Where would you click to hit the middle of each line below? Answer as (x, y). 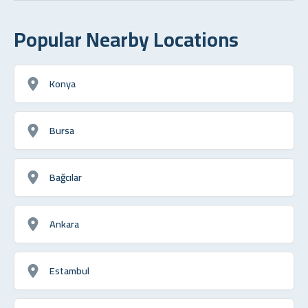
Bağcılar (66, 177)
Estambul (69, 270)
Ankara (64, 223)
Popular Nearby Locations (126, 39)
